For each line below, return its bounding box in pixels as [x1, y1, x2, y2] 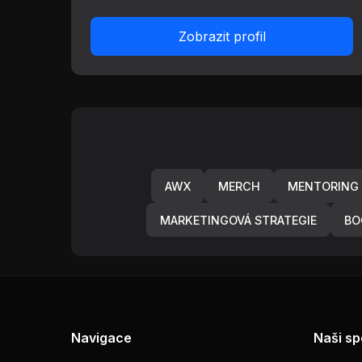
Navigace [71, 330, 132, 347]
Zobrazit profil [178, 28, 266, 44]
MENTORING [288, 179, 359, 193]
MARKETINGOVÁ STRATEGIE [160, 213, 317, 227]
